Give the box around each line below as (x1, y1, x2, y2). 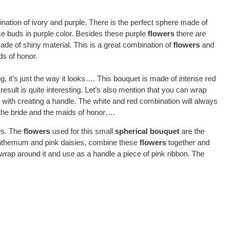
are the (179, 127, 204, 135)
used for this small (50, 127, 115, 135)
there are (174, 29, 206, 38)
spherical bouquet (115, 127, 179, 135)
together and (166, 138, 210, 147)
